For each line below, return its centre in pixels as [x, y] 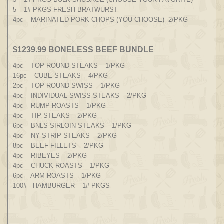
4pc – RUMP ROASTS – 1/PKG [59, 105]
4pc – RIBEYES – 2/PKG [50, 155]
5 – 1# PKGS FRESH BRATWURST [65, 9]
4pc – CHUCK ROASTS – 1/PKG [61, 165]
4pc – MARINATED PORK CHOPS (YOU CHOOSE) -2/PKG [100, 19]
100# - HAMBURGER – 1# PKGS [61, 185]
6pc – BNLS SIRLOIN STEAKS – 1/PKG [72, 125]
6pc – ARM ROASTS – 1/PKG [57, 175]
